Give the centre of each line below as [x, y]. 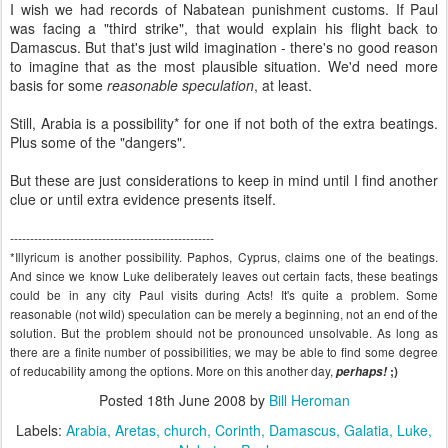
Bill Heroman [309, 400]
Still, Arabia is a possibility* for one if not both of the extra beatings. [224, 123]
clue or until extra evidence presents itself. [143, 199]
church [185, 430]
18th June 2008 [196, 400]
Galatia [366, 430]
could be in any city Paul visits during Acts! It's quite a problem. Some [224, 294]
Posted [122, 400]
